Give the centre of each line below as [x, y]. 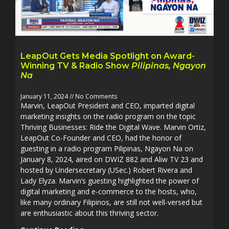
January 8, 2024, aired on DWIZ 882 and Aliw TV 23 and [112, 159]
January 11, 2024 [45, 96]
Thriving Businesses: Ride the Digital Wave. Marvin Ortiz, [113, 127]
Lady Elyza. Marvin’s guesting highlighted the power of [110, 181]
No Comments [95, 96]
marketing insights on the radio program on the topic [108, 116]
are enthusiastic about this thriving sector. [89, 213]
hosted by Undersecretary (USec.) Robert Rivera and [106, 170]
